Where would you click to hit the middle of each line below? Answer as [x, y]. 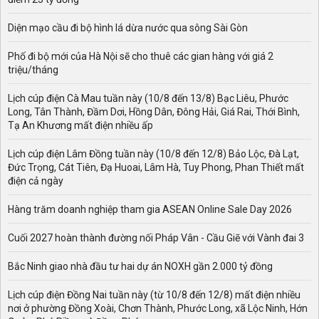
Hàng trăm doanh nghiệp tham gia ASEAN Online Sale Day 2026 [150, 210]
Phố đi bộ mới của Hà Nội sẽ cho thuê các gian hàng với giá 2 [141, 57]
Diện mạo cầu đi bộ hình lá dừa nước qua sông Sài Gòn [128, 28]
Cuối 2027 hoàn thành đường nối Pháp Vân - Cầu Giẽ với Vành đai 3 [156, 238]
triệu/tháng [33, 70]
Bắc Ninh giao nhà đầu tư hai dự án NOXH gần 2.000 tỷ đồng [140, 267]
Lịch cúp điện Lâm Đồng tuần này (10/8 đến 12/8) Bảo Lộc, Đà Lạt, [153, 154]
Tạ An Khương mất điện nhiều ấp [80, 126]
